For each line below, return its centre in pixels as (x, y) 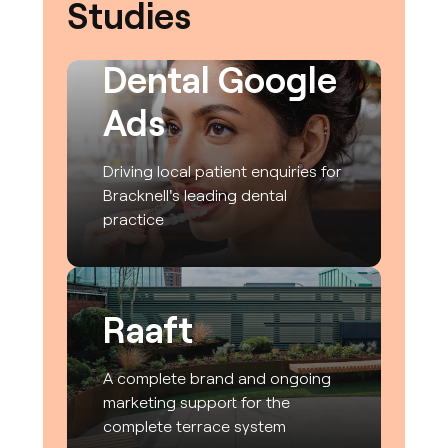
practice (134, 218)
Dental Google (220, 78)
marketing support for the (197, 401)
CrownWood (206, 35)
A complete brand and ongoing (217, 377)
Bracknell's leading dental (195, 194)
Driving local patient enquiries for (223, 170)
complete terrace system (195, 425)
